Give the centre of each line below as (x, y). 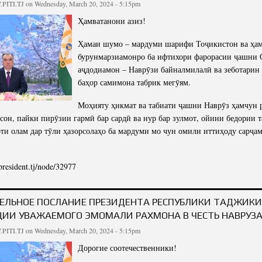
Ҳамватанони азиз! (112, 21)
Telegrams (54, 16)
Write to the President (192, 63)
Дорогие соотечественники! (127, 247)
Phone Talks (57, 36)
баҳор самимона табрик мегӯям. (134, 82)
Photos (48, 55)
